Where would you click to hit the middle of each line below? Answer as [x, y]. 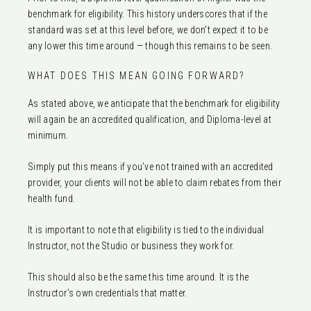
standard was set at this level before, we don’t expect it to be [148, 30]
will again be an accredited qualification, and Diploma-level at [150, 119]
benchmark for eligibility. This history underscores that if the [148, 14]
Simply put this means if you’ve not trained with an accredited [151, 166]
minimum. [48, 135]
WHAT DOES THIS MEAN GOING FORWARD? [136, 75]
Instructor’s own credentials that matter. [108, 293]
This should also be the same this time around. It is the [138, 277]
